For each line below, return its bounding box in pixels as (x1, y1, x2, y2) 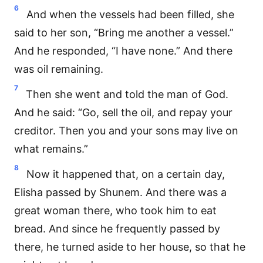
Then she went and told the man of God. (26, 88, 228, 100)
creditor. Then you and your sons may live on (14, 124, 238, 137)
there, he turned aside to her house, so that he (14, 241, 245, 253)
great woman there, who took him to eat (14, 204, 217, 217)
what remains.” (14, 143, 88, 155)
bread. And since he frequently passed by (14, 222, 220, 235)
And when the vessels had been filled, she (26, 8, 234, 21)
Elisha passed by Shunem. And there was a (14, 186, 227, 198)
